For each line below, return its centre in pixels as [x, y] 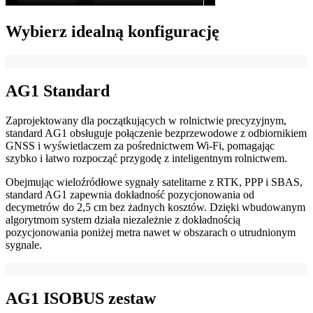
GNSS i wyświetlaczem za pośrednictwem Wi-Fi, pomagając [140, 145]
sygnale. [24, 245]
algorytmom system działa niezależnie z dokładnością [123, 219]
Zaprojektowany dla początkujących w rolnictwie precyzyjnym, [146, 120]
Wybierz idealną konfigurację [112, 31]
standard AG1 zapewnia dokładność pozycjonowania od [130, 194]
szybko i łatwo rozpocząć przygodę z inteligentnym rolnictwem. [146, 158]
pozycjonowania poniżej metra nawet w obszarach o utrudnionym [151, 232]
